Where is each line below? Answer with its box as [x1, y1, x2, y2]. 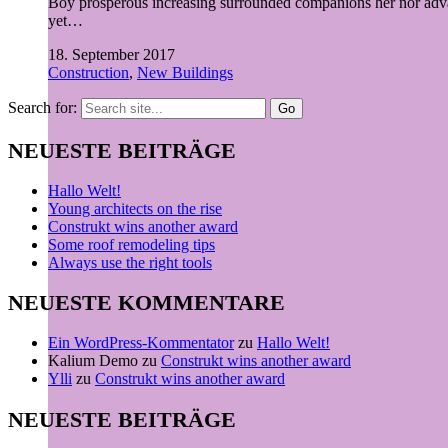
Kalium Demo [48, 352, 138, 370]
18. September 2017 [48, 46, 175, 64]
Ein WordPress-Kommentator [48, 334, 234, 352]
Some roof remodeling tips [48, 235, 215, 253]
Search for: [8, 99, 77, 117]
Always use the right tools [48, 253, 212, 271]
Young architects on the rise [48, 199, 222, 217]
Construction [48, 64, 129, 82]
